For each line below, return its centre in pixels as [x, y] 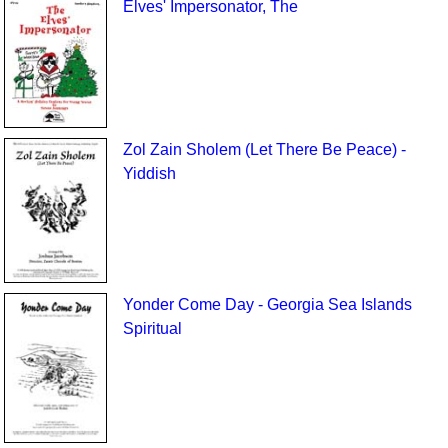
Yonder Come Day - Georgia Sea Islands [267, 304]
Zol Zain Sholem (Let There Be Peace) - [264, 149]
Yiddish [149, 173]
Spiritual [152, 328]
